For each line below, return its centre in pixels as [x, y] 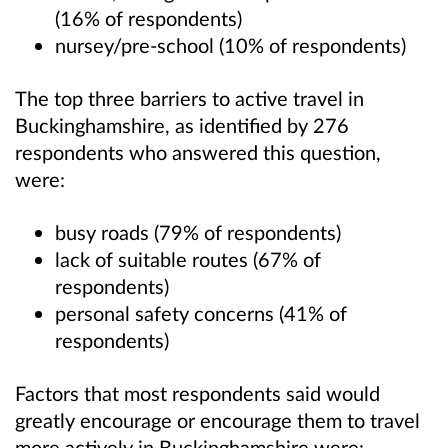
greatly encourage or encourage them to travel [217, 420]
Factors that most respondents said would [197, 393]
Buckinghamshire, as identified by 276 [182, 124]
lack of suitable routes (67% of [188, 258]
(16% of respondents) [148, 17]
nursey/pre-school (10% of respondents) [230, 44]
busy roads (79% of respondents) [198, 231]
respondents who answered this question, [198, 151]
